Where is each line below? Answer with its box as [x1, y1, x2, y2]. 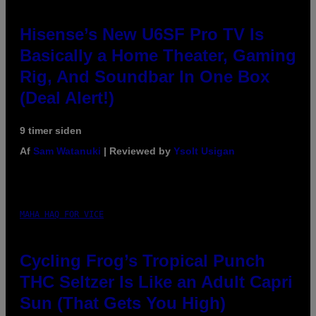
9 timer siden [20, 124, 82, 136]
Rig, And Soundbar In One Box [20, 66, 269, 86]
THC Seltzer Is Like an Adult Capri [20, 272, 293, 291]
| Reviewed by [101, 145, 174, 157]
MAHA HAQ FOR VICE [20, 209, 104, 219]
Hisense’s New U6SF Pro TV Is [20, 24, 264, 44]
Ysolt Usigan [174, 145, 235, 157]
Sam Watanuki [33, 145, 101, 157]
